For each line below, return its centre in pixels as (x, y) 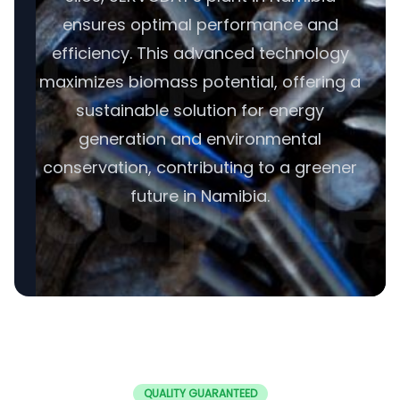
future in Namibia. (200, 196)
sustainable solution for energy (200, 110)
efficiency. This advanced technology (200, 53)
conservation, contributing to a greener (200, 167)
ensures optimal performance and (200, 25)
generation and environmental (200, 139)
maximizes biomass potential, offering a (200, 82)
